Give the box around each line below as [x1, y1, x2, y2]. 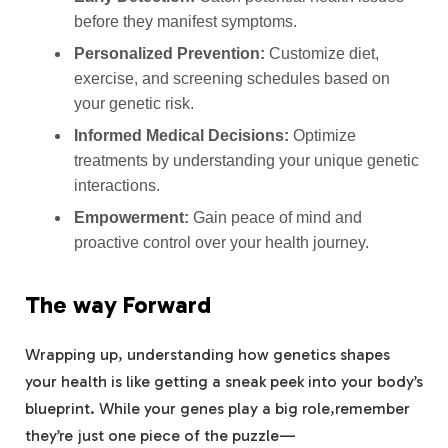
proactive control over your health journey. [73, 234, 369, 252]
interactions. [73, 177, 160, 195]
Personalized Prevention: [73, 45, 265, 63]
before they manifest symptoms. [73, 13, 297, 31]
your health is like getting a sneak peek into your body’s [25, 371, 423, 391]
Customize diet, [264, 45, 379, 63]
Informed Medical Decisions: [73, 127, 289, 145]
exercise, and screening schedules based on [73, 70, 390, 88]
